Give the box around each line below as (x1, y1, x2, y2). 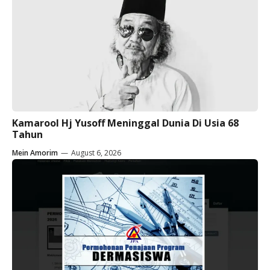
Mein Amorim (12, 147, 58, 158)
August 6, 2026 (71, 147, 121, 158)
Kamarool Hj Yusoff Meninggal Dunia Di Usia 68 (12, 116, 239, 130)
